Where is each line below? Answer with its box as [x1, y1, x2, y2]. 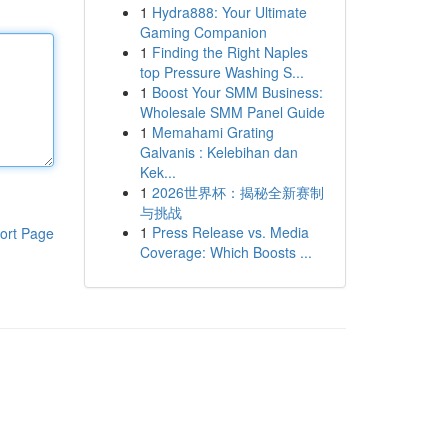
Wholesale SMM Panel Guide [139, 102, 325, 122]
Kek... [139, 162, 176, 182]
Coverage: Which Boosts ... [139, 242, 312, 262]
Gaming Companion [139, 22, 267, 42]
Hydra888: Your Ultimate [151, 2, 307, 22]
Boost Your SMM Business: [151, 82, 323, 102]
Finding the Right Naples [151, 42, 308, 62]
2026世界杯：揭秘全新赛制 [151, 182, 324, 202]
